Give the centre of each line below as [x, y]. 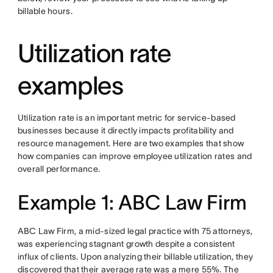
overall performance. [59, 169]
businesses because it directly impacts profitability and [126, 130]
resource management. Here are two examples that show [131, 143]
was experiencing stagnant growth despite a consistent [126, 244]
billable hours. [45, 11]
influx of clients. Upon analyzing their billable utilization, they [135, 257]
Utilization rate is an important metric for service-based [126, 118]
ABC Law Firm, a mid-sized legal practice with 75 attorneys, [135, 231]
